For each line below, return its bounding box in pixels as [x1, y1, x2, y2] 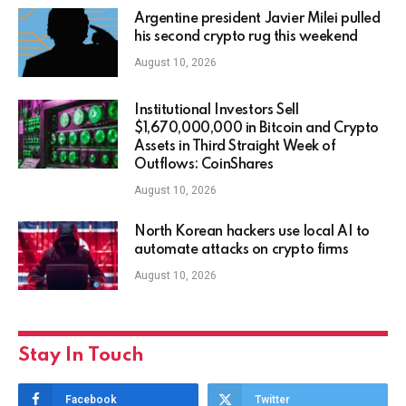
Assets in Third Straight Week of [134, 140, 336, 155]
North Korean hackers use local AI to [134, 225, 370, 240]
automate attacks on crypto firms [134, 243, 349, 258]
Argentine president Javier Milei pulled [134, 12, 381, 27]
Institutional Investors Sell [134, 103, 299, 119]
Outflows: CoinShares [134, 158, 274, 173]
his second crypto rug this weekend [134, 30, 358, 45]
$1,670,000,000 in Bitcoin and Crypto [134, 121, 379, 137]
